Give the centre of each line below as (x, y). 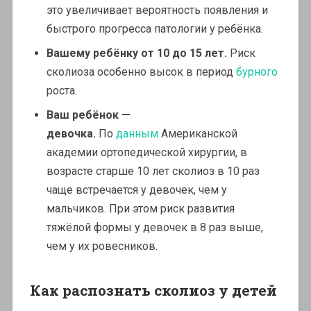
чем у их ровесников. (102, 246)
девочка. (71, 133)
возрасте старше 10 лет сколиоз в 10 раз (153, 171)
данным (138, 133)
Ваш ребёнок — (88, 115)
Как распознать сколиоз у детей (153, 290)
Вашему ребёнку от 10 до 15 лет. (136, 53)
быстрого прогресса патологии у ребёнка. (154, 28)
